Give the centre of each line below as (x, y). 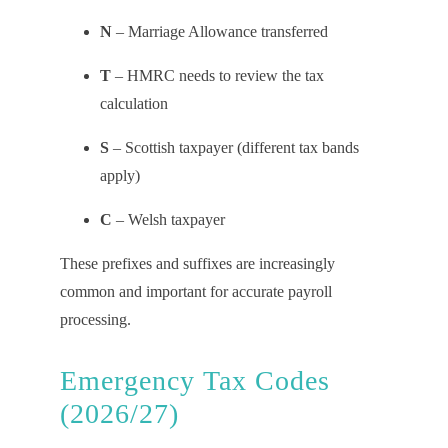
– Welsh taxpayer (170, 219)
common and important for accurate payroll (195, 291)
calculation (135, 103)
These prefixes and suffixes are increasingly (197, 263)
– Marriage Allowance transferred (221, 31)
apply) (121, 175)
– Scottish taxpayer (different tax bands (233, 147)
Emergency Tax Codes (194, 380)
